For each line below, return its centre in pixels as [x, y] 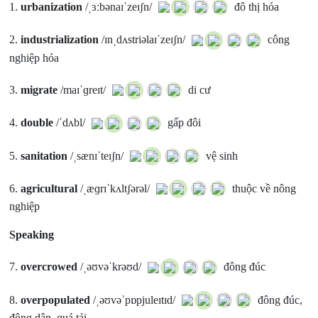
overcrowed [49, 267]
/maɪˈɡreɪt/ [83, 89]
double [37, 123]
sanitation [44, 155]
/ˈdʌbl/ [71, 123]
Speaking [32, 235]
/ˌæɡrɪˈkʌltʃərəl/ [115, 189]
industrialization [60, 40]
